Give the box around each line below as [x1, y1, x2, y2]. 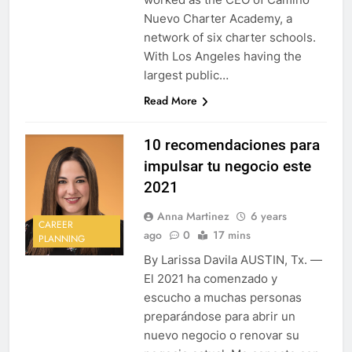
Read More [143, 93, 197, 109]
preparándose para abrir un [143, 309, 295, 324]
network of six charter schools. [143, 30, 319, 46]
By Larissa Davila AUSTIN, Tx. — [143, 252, 322, 268]
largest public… [143, 68, 229, 83]
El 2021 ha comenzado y [143, 271, 277, 287]
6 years [250, 208, 287, 225]
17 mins [212, 227, 251, 244]
